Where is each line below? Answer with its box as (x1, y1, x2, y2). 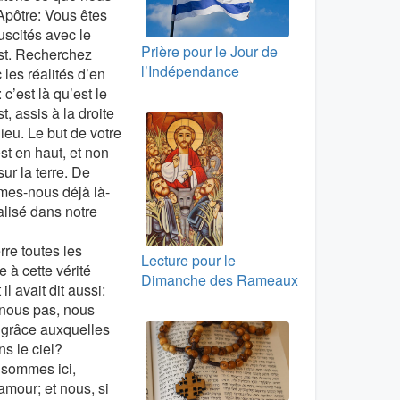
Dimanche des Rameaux (140, 270, 298, 291)
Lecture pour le (140, 250, 236, 271)
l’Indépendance (140, 61, 239, 82)
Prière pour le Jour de (140, 41, 278, 62)
